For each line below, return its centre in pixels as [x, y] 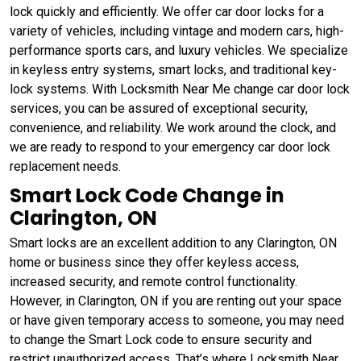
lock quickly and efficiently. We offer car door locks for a [167, 12]
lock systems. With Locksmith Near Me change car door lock [180, 89]
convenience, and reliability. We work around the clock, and [173, 128]
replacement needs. [65, 167]
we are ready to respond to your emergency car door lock [170, 147]
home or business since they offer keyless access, [154, 263]
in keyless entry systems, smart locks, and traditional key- [173, 70]
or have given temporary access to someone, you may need [177, 321]
